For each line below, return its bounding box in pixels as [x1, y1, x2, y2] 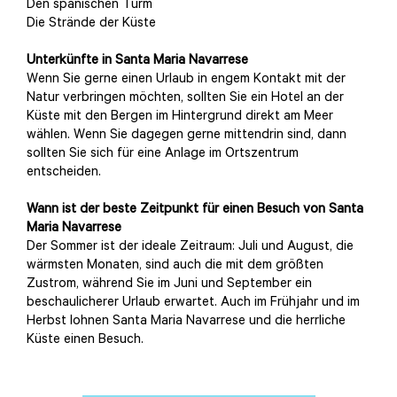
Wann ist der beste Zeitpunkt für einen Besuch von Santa [27, 203, 363, 219]
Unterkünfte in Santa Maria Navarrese [27, 54, 248, 70]
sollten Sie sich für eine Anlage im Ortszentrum [27, 147, 299, 163]
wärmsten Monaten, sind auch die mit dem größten [27, 259, 323, 275]
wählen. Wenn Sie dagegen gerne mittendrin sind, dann [27, 128, 346, 144]
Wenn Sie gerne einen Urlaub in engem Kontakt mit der [27, 73, 346, 89]
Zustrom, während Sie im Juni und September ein [27, 277, 312, 293]
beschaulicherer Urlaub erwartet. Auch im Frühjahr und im [27, 296, 360, 312]
